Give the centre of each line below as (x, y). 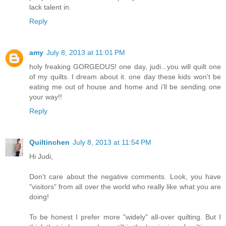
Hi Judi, (41, 156)
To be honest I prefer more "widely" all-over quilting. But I (125, 217)
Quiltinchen (49, 142)
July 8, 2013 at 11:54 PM (112, 142)
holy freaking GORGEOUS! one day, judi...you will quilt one (125, 66)
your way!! (46, 97)
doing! (39, 196)
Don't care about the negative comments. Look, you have (125, 176)
